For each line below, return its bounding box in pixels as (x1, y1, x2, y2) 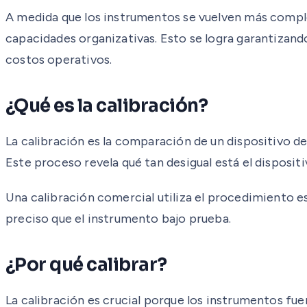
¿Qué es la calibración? (5, 94, 208, 117)
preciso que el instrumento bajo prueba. (5, 210, 232, 226)
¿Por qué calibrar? (5, 253, 167, 276)
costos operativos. (5, 51, 112, 67)
